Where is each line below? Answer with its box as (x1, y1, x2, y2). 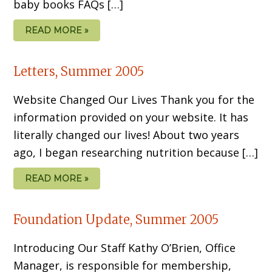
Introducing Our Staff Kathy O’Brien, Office (13, 240, 236, 255)
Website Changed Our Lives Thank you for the (13, 92, 255, 107)
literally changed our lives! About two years (13, 127, 240, 142)
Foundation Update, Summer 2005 (13, 211, 219, 227)
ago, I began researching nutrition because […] (13, 144, 259, 160)
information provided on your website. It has (13, 109, 249, 124)
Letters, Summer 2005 (13, 63, 144, 79)
